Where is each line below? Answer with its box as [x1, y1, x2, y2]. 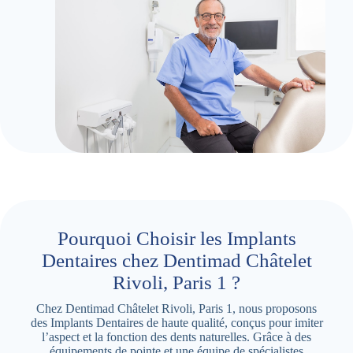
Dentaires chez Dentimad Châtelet [41, 249, 312, 271]
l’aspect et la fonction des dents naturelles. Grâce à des [42, 329, 311, 344]
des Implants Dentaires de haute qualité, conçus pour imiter [30, 315, 323, 329]
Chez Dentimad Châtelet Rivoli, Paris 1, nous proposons [36, 301, 317, 315]
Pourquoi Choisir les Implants [57, 227, 296, 249]
